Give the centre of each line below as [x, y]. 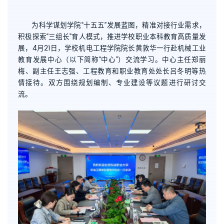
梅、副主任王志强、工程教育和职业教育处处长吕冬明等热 [112, 71]
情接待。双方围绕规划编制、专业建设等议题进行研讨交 [112, 83]
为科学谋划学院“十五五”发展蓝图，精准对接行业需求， [119, 25]
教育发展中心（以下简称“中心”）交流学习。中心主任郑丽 [112, 60]
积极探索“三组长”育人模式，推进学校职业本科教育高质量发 [112, 37]
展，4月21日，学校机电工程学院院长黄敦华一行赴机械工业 [112, 48]
